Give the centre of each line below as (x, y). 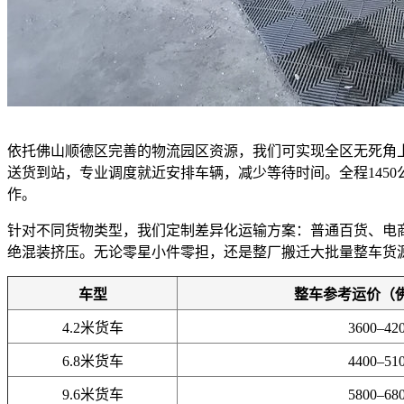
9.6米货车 (92, 394)
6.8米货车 (92, 361)
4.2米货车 (92, 327)
